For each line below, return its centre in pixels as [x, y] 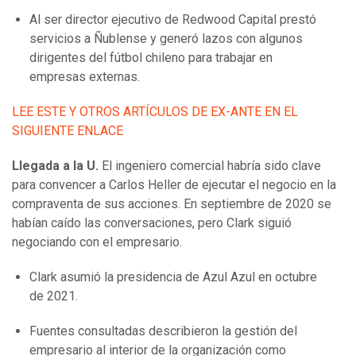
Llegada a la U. [55, 166]
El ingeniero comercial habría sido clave [210, 166]
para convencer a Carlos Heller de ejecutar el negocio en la [174, 185]
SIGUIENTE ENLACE [68, 131]
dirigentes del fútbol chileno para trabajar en [151, 58]
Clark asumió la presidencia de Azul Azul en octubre [173, 277]
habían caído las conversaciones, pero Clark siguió [152, 223]
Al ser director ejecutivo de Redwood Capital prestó [173, 20]
